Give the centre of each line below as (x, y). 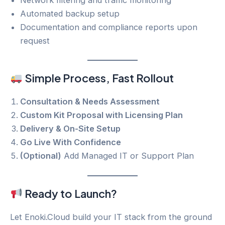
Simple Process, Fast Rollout (98, 78)
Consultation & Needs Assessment (90, 102)
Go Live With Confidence (71, 142)
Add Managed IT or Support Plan (128, 156)
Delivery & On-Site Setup (70, 129)
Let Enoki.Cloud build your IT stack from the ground (111, 217)
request (35, 40)
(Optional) (41, 156)
